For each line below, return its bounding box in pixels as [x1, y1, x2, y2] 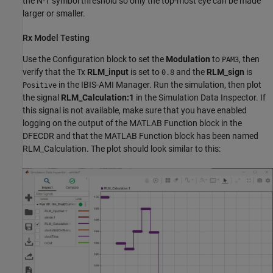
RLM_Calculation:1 [61, 92, 134, 102]
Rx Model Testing [23, 32, 90, 43]
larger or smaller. [23, 8, 85, 18]
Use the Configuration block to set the [23, 54, 166, 64]
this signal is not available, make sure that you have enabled [23, 105, 247, 115]
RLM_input [87, 66, 129, 77]
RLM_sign [207, 66, 244, 77]
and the [174, 66, 207, 77]
